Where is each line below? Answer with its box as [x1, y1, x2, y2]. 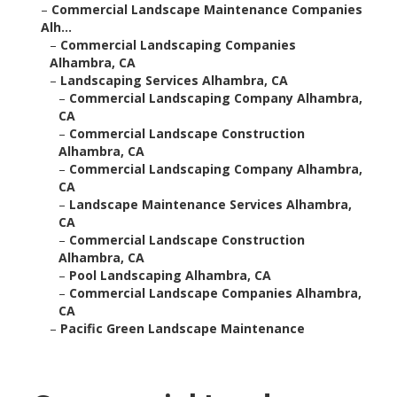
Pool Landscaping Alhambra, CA [69, 267, 272, 284]
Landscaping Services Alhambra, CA [60, 72, 289, 90]
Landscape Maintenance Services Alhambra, [69, 196, 353, 214]
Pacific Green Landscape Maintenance [60, 320, 306, 338]
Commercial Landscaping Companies [60, 36, 297, 54]
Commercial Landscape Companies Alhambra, [69, 284, 362, 302]
